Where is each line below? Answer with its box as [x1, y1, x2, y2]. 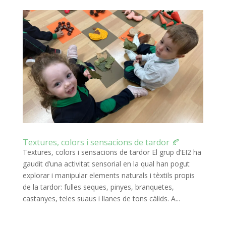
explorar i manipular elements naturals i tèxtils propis [22, 171, 195, 181]
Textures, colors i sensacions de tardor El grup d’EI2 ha [22, 147, 201, 157]
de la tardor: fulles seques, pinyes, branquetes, [22, 182, 174, 192]
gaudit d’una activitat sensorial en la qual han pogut [22, 159, 190, 169]
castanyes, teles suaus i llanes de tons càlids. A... [22, 194, 180, 204]
